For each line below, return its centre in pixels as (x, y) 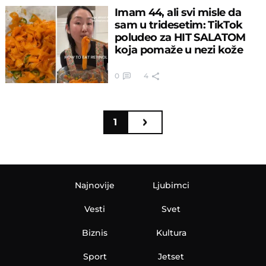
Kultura (171, 232)
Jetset (171, 256)
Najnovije (95, 185)
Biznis (95, 232)
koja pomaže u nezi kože (179, 49)
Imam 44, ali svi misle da (178, 12)
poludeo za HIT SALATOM (180, 37)
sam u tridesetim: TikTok (178, 24)
